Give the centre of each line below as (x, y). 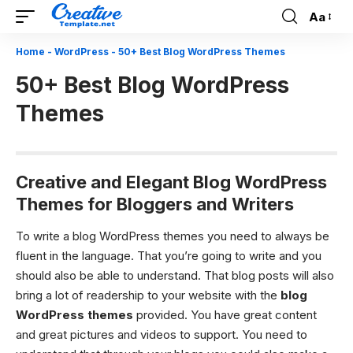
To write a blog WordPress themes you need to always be (173, 236)
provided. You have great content (225, 314)
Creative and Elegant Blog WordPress (171, 182)
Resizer (329, 45)
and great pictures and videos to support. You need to (162, 334)
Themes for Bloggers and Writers (155, 204)
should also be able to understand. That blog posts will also (175, 275)
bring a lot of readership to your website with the (148, 295)
